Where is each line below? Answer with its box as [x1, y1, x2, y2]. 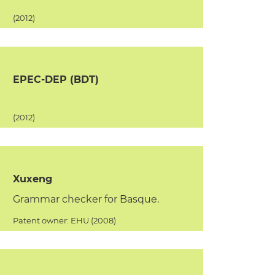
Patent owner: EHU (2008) [12, 215, 116, 225]
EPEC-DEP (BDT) [12, 74, 99, 85]
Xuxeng [12, 173, 52, 185]
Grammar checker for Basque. [12, 193, 159, 205]
